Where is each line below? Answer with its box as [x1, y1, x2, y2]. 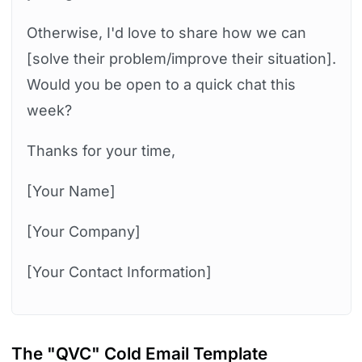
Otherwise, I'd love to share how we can [26, 23, 306, 41]
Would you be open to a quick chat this [26, 75, 296, 93]
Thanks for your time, [26, 141, 175, 159]
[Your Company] [26, 222, 141, 240]
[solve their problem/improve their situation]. [26, 49, 336, 67]
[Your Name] [26, 182, 116, 200]
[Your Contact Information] [26, 263, 212, 280]
